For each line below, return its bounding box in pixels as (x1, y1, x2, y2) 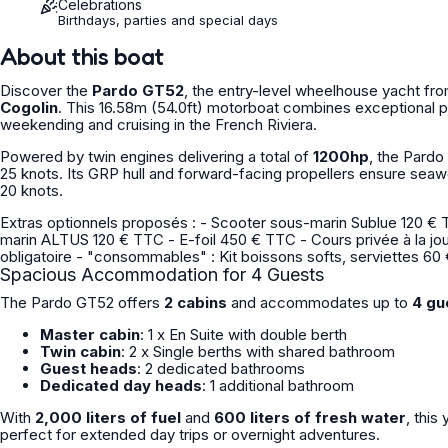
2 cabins (164, 293, 227, 312)
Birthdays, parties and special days (58, 12, 278, 28)
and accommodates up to (227, 293, 412, 312)
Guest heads (40, 359, 137, 378)
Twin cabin (40, 342, 121, 361)
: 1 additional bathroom (202, 376, 354, 395)
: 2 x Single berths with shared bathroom (121, 342, 395, 361)
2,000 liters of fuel (35, 408, 181, 427)
